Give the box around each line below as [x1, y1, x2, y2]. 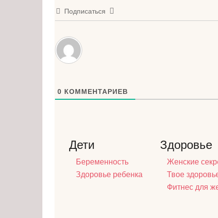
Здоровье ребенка [76, 170, 143, 179]
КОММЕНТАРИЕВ [62, 88, 128, 96]
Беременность [76, 158, 128, 166]
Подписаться [64, 7, 106, 16]
